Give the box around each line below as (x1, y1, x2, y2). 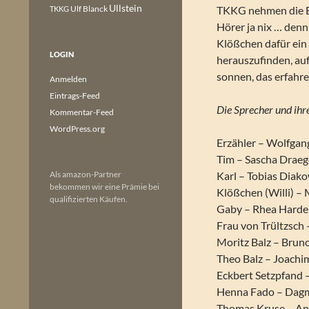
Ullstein (109, 2, 142, 14)
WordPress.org (50, 123, 105, 134)
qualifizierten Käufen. (50, 194, 128, 204)
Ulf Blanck (70, 3, 108, 14)
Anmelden (50, 74, 87, 84)
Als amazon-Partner (50, 169, 121, 179)
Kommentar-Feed (50, 107, 114, 117)
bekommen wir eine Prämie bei (50, 181, 159, 192)
